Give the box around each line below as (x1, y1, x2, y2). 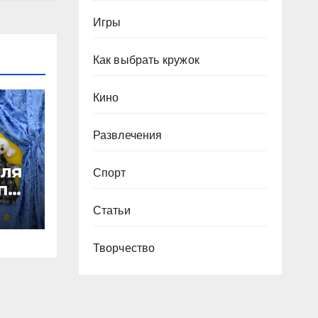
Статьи (92, 204, 131, 216)
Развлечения (92, 129, 163, 141)
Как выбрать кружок (92, 54, 200, 66)
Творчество (92, 242, 155, 254)
